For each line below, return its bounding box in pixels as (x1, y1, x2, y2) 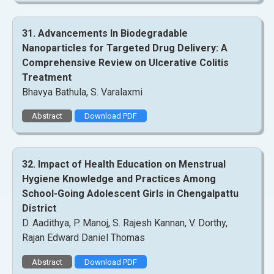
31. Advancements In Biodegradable (22, 27, 188, 39)
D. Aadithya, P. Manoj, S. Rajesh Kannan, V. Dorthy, (22, 217, 228, 229)
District (22, 202, 56, 215)
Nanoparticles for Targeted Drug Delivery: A (22, 42, 228, 54)
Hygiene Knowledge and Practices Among (22, 173, 216, 185)
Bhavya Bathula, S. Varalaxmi (22, 86, 143, 98)
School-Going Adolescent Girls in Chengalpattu (22, 188, 239, 200)
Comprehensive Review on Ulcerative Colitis (22, 56, 229, 68)
